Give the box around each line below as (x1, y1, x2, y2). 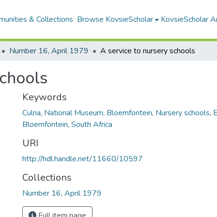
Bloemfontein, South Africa (22, 119, 112, 130)
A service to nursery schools (100, 46, 195, 56)
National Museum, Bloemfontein (44, 108, 152, 118)
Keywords (22, 91, 67, 104)
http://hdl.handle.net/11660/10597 (22, 154, 143, 164)
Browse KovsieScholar (77, 14, 153, 25)
